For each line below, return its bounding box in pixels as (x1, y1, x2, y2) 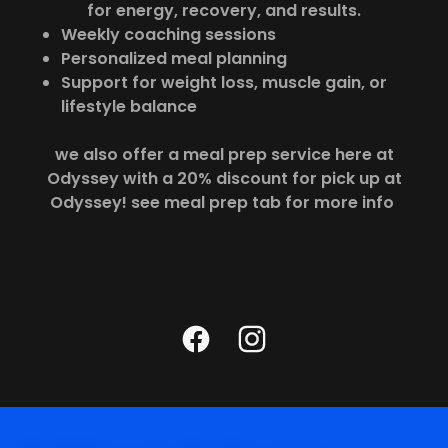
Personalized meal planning (60, 47, 287, 71)
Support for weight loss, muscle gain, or (60, 71, 387, 95)
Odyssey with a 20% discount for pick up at (46, 167, 402, 191)
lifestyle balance (60, 95, 197, 119)
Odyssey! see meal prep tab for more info (50, 191, 398, 215)
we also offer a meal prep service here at (54, 143, 394, 167)
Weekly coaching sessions (60, 23, 276, 47)
